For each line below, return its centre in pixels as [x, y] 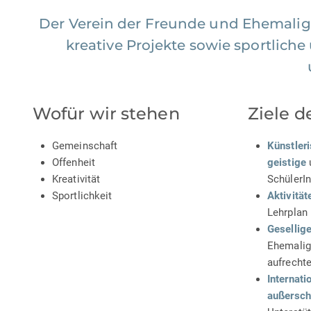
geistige [287, 163]
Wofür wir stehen [106, 114]
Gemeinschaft [85, 146]
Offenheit [74, 163]
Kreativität [76, 179]
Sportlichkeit [82, 196]
